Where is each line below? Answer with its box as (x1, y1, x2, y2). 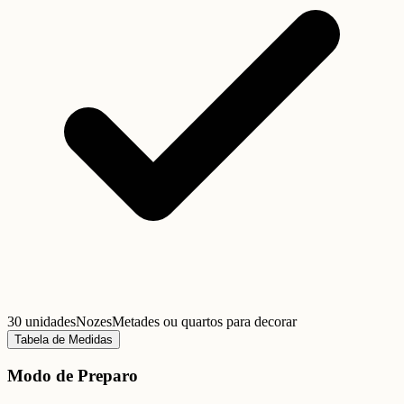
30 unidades (7, 314, 76, 330)
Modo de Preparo (7, 365, 138, 385)
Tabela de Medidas (14, 333, 113, 347)
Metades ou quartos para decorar (112, 314, 297, 330)
